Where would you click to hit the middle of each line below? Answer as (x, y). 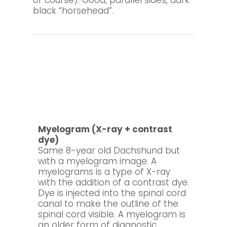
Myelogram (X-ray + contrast (105, 129)
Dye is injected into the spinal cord (112, 193)
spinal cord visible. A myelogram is (112, 215)
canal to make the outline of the (108, 204)
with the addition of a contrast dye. (113, 183)
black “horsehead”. (73, 11)
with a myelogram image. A (97, 161)
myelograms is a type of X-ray (104, 172)
